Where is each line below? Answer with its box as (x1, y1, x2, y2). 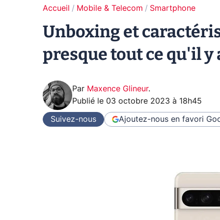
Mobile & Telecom (77, 4, 143, 12)
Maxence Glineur (87, 85, 148, 93)
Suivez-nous (51, 115, 96, 123)
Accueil (43, 4, 70, 12)
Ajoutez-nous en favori (119, 115, 204, 123)
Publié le (72, 97, 106, 105)
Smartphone (150, 4, 195, 12)
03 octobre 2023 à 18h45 (106, 97, 202, 105)
